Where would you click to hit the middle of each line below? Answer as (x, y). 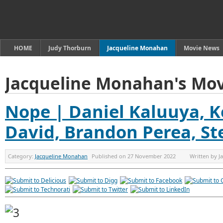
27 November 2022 (152, 156)
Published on (110, 156)
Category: (21, 156)
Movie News (202, 48)
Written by (204, 156)
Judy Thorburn (70, 48)
